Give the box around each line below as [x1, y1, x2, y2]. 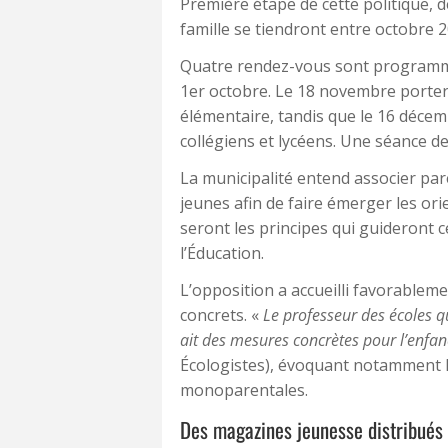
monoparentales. [180, 378, 308, 401]
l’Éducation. [180, 241, 264, 264]
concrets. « [180, 303, 263, 326]
